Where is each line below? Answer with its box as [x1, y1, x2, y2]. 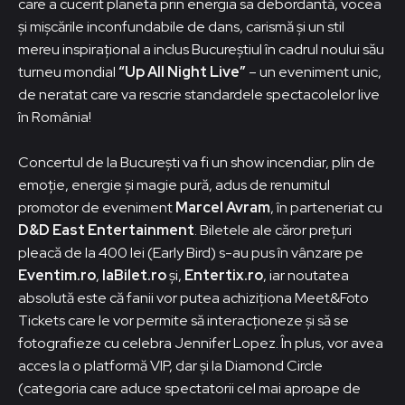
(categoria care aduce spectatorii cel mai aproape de [18, 378, 361, 398]
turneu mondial [18, 61, 118, 81]
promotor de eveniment [18, 197, 175, 217]
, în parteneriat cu [270, 197, 382, 217]
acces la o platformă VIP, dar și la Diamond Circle [18, 355, 323, 375]
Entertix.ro [184, 265, 263, 285]
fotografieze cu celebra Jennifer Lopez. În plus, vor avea [18, 333, 383, 353]
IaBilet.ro [102, 265, 166, 285]
